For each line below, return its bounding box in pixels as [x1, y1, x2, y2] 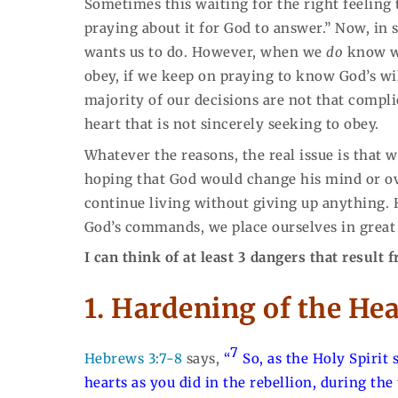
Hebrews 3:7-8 [84, 350, 183, 368]
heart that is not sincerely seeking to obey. [84, 115, 379, 133]
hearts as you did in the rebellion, [84, 374, 321, 392]
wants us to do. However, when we [84, 44, 327, 61]
